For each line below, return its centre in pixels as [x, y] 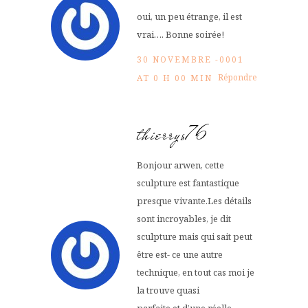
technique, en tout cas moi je [196, 272]
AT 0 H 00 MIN [175, 78]
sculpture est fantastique [188, 183]
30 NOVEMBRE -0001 [190, 59]
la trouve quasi [168, 290]
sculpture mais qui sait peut [195, 236]
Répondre [238, 77]
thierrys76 [173, 134]
